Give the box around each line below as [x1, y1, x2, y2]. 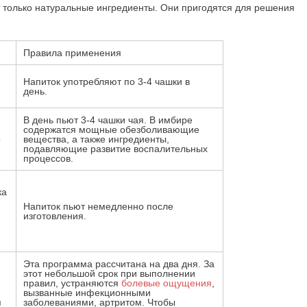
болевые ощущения [121, 278, 212, 288]
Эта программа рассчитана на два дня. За [23, 258, 214, 269]
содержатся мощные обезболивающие [23, 124, 199, 135]
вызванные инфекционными [23, 287, 151, 298]
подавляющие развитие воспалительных [23, 143, 208, 154]
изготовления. [23, 210, 86, 221]
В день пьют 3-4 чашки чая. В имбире [23, 114, 193, 125]
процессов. [23, 153, 73, 164]
